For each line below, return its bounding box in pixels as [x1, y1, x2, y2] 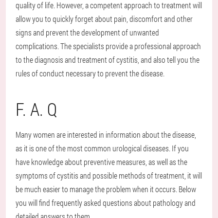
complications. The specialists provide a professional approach [16, 41, 201, 52]
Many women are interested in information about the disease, [16, 129, 196, 140]
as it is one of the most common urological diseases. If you [16, 143, 189, 154]
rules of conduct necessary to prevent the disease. [16, 68, 164, 79]
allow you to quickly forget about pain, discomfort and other [16, 14, 193, 24]
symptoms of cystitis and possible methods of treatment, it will [16, 170, 202, 181]
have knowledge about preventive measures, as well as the [16, 157, 187, 167]
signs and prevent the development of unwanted [16, 27, 159, 38]
